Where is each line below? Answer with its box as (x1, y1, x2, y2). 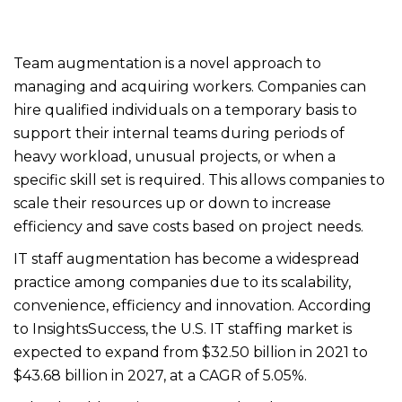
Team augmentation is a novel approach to (13, 55, 321, 72)
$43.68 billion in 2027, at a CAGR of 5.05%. (13, 367, 307, 384)
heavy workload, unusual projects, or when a (13, 148, 336, 165)
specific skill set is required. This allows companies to (13, 171, 385, 188)
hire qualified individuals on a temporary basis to (13, 101, 357, 118)
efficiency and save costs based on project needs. (13, 218, 363, 235)
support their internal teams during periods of (13, 125, 345, 142)
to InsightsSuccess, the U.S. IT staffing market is (13, 320, 352, 337)
